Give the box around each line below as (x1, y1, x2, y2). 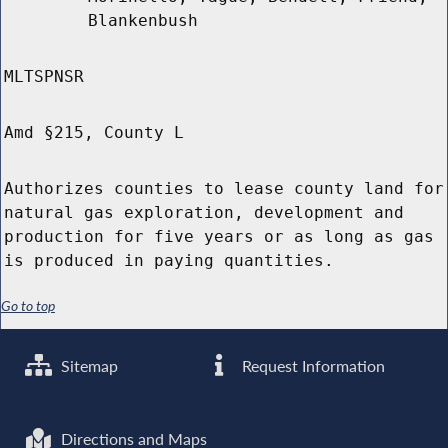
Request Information (238, 355, 386, 376)
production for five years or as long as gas (4, 227, 434, 247)
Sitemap (57, 355, 119, 376)
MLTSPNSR (4, 67, 84, 87)
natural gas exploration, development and (4, 203, 404, 223)
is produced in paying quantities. (4, 251, 334, 271)
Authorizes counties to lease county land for (4, 179, 444, 199)
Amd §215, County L (4, 123, 184, 143)
